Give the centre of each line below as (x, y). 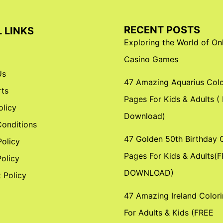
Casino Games (151, 59)
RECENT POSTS (162, 30)
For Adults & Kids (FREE (169, 213)
